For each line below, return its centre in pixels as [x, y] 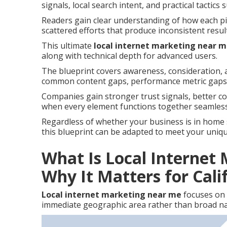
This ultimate [68, 46]
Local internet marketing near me [111, 195]
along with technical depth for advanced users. [129, 56]
